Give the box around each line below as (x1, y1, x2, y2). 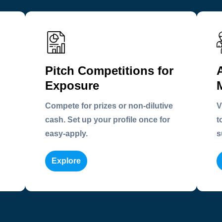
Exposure (45, 78, 100, 92)
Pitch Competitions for (45, 63, 174, 77)
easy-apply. (45, 129, 88, 138)
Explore (52, 156, 81, 165)
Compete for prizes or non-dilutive (45, 101, 173, 110)
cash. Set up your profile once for (45, 115, 170, 124)
